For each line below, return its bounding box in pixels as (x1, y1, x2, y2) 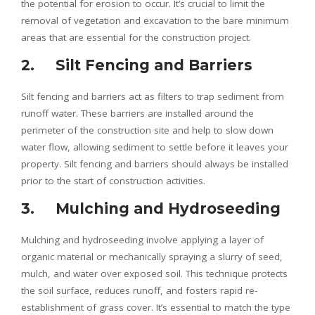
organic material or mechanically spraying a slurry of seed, (21, 250, 283, 263)
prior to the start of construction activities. (21, 174, 205, 187)
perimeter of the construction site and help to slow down (21, 123, 274, 136)
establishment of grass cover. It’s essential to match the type (21, 300, 290, 314)
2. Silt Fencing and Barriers (21, 56, 252, 74)
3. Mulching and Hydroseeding (21, 199, 281, 217)
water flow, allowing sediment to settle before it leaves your (21, 140, 288, 153)
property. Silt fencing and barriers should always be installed (21, 157, 288, 170)
